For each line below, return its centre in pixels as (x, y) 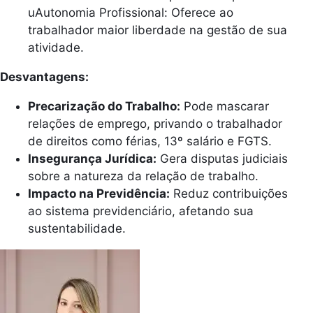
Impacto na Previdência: (99, 193)
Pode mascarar (225, 106)
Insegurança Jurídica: (92, 158)
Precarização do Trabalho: (104, 106)
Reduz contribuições (229, 193)
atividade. (56, 47)
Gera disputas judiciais (222, 158)
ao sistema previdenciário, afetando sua (141, 211)
